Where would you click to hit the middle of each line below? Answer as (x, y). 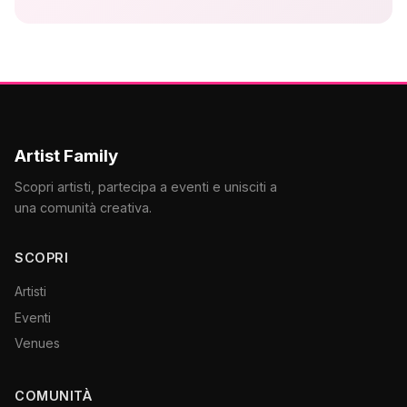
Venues (37, 342)
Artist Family (66, 156)
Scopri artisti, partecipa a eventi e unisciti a (146, 187)
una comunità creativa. (83, 208)
